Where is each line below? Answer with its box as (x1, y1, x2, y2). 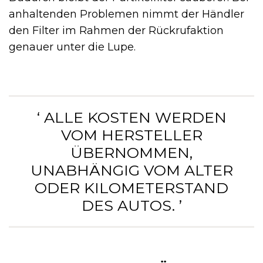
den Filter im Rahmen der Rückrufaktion (9, 24, 224, 38)
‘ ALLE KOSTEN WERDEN (36, 109, 227, 127)
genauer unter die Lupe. (9, 41, 136, 54)
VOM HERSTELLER (60, 126, 203, 144)
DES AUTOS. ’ (81, 197, 182, 215)
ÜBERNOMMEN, (70, 144, 193, 162)
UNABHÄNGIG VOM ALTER (30, 161, 233, 180)
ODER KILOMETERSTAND (35, 179, 228, 197)
